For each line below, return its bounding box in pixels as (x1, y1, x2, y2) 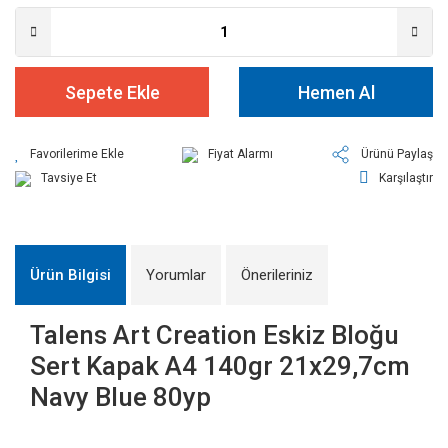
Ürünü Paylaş (361, 147, 433, 161)
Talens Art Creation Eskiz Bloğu (30, 320, 399, 350)
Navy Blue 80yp (30, 382, 211, 412)
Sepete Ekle (64, 81, 160, 103)
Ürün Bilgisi (30, 266, 111, 284)
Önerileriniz (241, 266, 313, 284)
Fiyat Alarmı (207, 147, 273, 161)
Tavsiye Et (41, 171, 97, 185)
